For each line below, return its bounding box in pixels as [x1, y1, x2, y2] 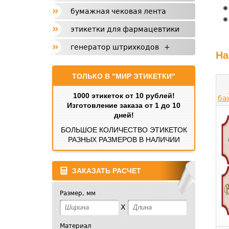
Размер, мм [60, 190, 96, 197]
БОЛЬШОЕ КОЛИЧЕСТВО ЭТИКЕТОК [60, 126, 187, 134]
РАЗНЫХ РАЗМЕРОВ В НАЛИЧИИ [67, 135, 180, 144]
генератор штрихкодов [71, 43, 159, 51]
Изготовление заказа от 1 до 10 [67, 101, 180, 109]
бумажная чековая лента [71, 7, 166, 15]
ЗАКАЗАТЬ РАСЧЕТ [72, 167, 141, 175]
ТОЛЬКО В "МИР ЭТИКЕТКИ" [72, 72, 175, 80]
